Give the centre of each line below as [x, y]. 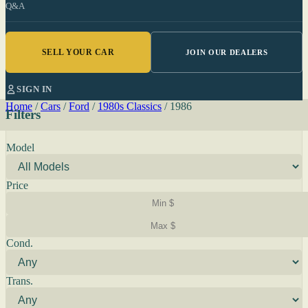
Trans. [20, 281]
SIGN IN [34, 89]
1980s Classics [130, 106]
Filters [23, 114]
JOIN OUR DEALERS [227, 52]
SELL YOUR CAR [78, 52]
